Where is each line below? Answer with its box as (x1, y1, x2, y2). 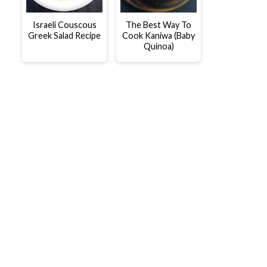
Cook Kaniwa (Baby (122, 30, 195, 41)
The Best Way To (126, 19, 191, 30)
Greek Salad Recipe (28, 30, 101, 41)
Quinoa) (143, 41, 174, 51)
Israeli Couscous (32, 19, 97, 30)
